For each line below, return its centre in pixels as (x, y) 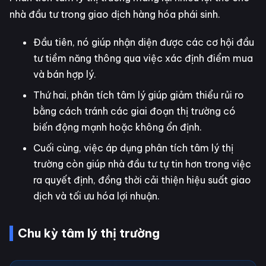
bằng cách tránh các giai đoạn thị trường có (134, 111)
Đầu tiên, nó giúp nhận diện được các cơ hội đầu (144, 42)
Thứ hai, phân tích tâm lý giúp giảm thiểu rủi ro (139, 95)
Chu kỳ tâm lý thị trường (89, 233)
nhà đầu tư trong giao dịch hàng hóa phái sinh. (115, 15)
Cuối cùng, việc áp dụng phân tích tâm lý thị (133, 148)
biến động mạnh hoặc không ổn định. (118, 127)
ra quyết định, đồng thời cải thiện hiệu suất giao (142, 180)
